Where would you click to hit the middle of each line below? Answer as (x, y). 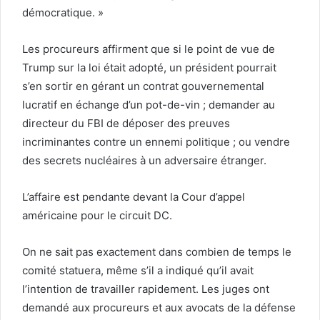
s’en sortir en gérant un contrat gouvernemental (143, 86)
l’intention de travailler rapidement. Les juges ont (146, 289)
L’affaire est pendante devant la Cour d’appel (134, 196)
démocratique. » (63, 12)
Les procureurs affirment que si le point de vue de (149, 49)
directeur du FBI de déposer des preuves (126, 123)
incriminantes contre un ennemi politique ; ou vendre (156, 141)
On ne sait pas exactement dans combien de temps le (157, 251)
